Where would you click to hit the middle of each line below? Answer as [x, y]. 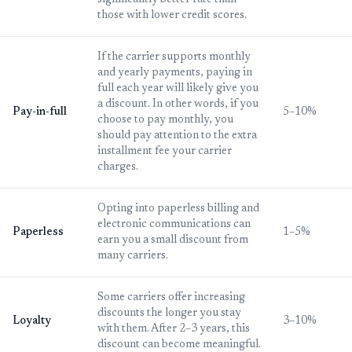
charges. [118, 168]
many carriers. [133, 257]
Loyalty [32, 322]
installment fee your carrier [165, 152]
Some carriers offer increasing [171, 298]
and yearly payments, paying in [175, 73]
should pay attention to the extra [177, 136]
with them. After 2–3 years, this [174, 330]
